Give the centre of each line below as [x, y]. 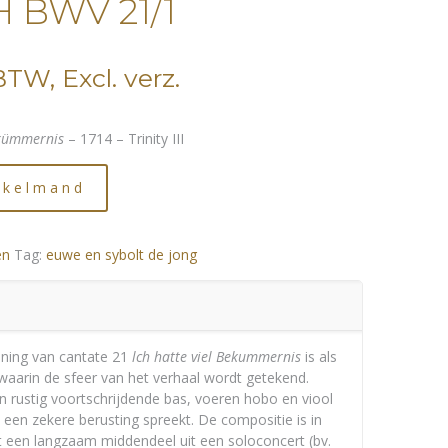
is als [319, 356]
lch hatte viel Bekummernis [217, 356]
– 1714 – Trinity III [124, 138]
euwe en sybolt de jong [122, 254]
